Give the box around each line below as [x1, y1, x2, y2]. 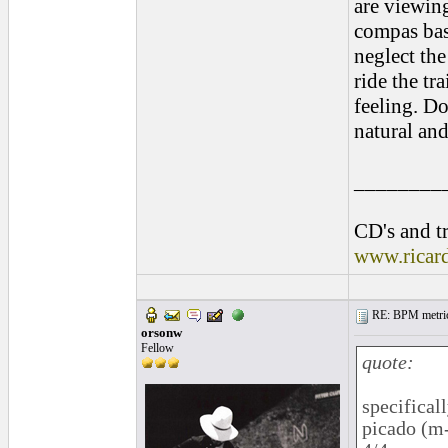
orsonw [141, 325, 182, 340]
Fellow [141, 341, 174, 355]
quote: [362, 352, 414, 373]
